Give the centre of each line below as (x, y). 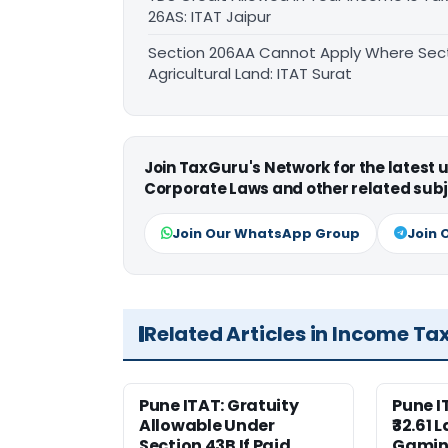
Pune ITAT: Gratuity (219, 405)
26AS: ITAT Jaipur (209, 16)
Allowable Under (207, 425)
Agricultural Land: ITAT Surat (250, 73)
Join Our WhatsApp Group (266, 233)
